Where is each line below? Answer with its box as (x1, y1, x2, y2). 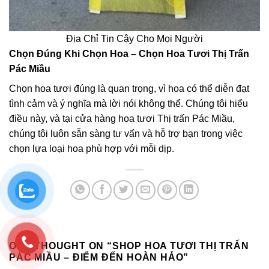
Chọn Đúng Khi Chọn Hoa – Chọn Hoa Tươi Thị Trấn (9, 48, 249, 59)
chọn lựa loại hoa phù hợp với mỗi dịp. (9, 143, 174, 154)
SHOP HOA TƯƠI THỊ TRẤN (112, 240, 249, 251)
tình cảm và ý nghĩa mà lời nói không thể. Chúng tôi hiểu (9, 98, 248, 109)
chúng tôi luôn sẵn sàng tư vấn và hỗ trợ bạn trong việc (9, 128, 243, 139)
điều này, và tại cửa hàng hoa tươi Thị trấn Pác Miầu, (9, 113, 235, 124)
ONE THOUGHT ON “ (9, 240, 112, 251)
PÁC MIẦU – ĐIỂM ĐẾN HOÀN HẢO (9, 252, 184, 262)
